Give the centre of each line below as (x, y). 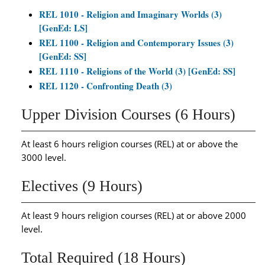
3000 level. (44, 157)
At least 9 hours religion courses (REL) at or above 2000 (134, 215)
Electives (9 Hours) (82, 186)
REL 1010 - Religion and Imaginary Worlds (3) (130, 14)
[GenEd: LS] (63, 28)
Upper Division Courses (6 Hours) (128, 114)
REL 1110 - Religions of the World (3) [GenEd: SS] (137, 71)
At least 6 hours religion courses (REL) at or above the (130, 144)
